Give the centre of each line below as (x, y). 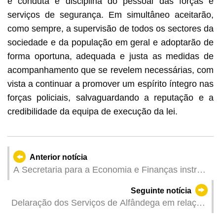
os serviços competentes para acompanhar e (102, 182)
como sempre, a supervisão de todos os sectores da (110, 28)
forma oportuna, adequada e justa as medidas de (110, 56)
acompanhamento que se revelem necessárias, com (110, 70)
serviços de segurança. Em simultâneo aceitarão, (110, 15)
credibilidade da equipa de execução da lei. (92, 111)
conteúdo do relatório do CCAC (75, 208)
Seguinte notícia (161, 190)
